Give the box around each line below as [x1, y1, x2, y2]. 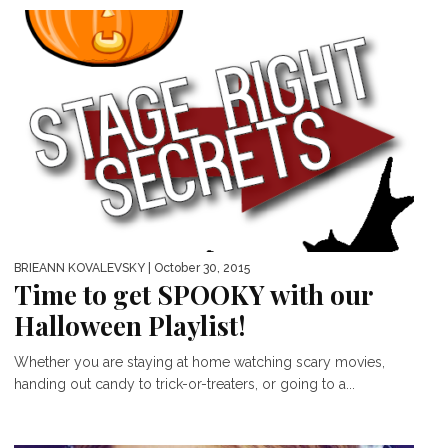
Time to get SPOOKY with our [14, 277, 372, 312]
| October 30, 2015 [145, 261, 250, 275]
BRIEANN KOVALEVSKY [14, 261, 145, 275]
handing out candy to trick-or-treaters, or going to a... [14, 376, 355, 392]
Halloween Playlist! [14, 308, 246, 343]
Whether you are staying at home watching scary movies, [14, 354, 385, 370]
